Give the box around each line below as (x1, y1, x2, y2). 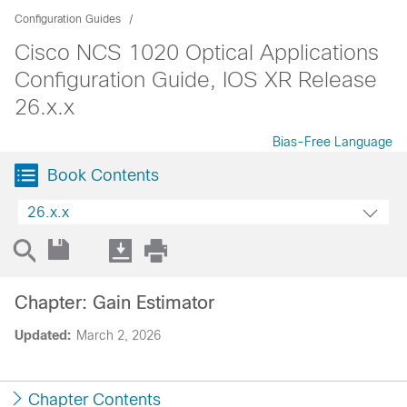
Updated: (15, 328, 71, 342)
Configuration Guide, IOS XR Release (15, 67, 377, 92)
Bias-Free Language (273, 134, 392, 149)
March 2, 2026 (76, 328, 161, 342)
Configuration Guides (15, 13, 121, 25)
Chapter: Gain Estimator (15, 293, 214, 313)
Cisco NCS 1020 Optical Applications (15, 40, 379, 65)
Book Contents (47, 166, 159, 184)
